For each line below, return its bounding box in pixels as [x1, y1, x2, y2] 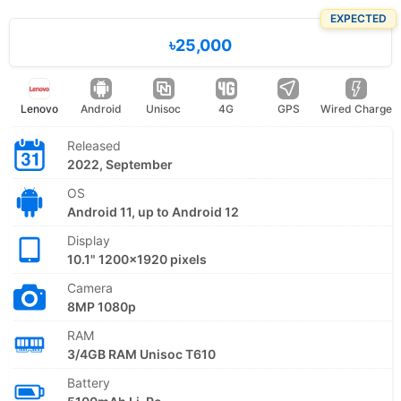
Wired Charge [320, 101, 392, 115]
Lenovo [20, 101, 58, 115]
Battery [67, 374, 110, 390]
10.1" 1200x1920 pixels [67, 251, 207, 267]
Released [67, 137, 121, 153]
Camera [67, 279, 113, 295]
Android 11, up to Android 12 [67, 203, 239, 219]
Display [67, 232, 110, 248]
